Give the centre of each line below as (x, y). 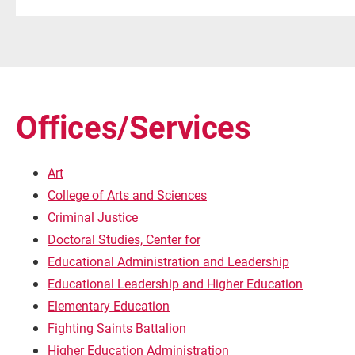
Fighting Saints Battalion (117, 328)
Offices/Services (134, 127)
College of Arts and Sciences (127, 195)
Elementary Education (109, 306)
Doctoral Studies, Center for (124, 239)
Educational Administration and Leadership (168, 261)
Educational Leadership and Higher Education (175, 284)
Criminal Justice (93, 217)
